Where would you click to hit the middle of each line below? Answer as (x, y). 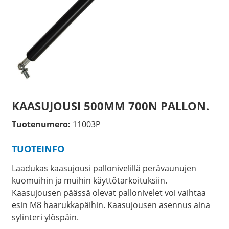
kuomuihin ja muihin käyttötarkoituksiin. (89, 181)
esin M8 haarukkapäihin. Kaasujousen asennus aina (111, 205)
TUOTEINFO (38, 149)
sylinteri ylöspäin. (45, 217)
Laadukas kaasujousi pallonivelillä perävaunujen (104, 168)
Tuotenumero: (41, 124)
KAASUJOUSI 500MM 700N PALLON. (110, 106)
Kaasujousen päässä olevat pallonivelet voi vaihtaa (109, 193)
